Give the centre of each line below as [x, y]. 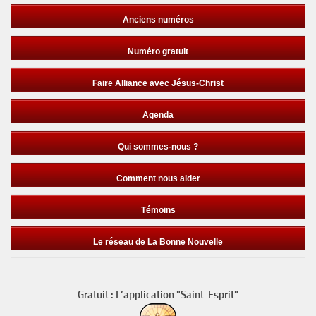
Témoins [158, 211]
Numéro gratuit [158, 52]
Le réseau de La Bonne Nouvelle [158, 242]
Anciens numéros [158, 20]
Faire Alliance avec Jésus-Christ [158, 84]
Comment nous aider [158, 179]
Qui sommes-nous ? [158, 147]
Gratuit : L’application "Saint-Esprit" [158, 295]
